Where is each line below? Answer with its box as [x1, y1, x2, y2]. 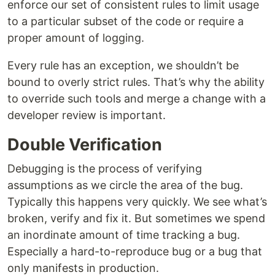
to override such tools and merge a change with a [7, 92, 266, 106]
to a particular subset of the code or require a [7, 15, 244, 28]
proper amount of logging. [7, 31, 144, 45]
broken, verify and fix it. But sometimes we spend [7, 212, 265, 225]
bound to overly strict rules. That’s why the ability [7, 76, 265, 89]
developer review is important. [7, 109, 166, 122]
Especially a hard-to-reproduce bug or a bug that [7, 245, 262, 258]
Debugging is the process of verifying [7, 162, 202, 176]
